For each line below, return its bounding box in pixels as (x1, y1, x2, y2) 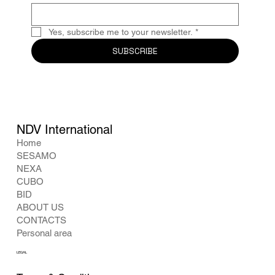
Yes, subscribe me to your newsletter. (48, 26, 193, 37)
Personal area (16, 227, 72, 238)
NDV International (16, 122, 112, 137)
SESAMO (16, 150, 56, 161)
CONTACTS (16, 214, 66, 225)
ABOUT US (16, 201, 64, 212)
